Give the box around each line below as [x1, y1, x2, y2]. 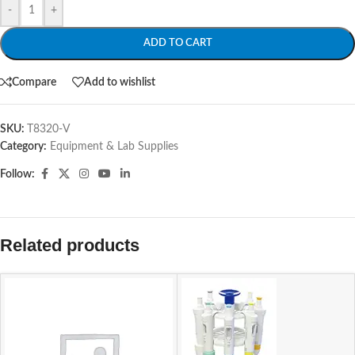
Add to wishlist [84, 76, 155, 88]
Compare [12, 76, 56, 88]
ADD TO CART [143, 38, 212, 48]
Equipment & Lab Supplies [50, 141, 178, 152]
